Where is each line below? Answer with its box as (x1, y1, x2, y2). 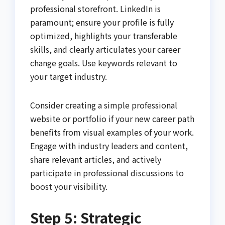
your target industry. (30, 70, 107, 82)
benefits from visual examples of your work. (30, 126, 194, 138)
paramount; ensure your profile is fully (30, 16, 174, 28)
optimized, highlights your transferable (30, 29, 177, 42)
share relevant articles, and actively (30, 153, 161, 165)
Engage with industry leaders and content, (30, 139, 188, 152)
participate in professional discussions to (30, 166, 184, 179)
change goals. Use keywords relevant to (30, 56, 177, 69)
